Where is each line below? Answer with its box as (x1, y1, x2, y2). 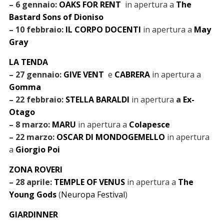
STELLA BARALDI (65, 94, 131, 105)
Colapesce (128, 119, 170, 130)
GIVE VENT (63, 69, 106, 80)
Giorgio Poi (13, 144, 60, 155)
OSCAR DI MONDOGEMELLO (56, 131, 167, 143)
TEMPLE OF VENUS (53, 176, 125, 188)
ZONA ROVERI (8, 164, 62, 175)
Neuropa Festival (60, 189, 125, 200)
